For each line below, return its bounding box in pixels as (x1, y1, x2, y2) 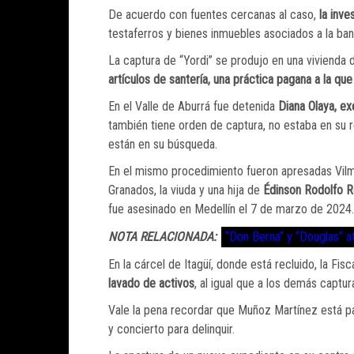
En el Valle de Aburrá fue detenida (108, 99, 275, 115)
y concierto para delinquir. (108, 322, 235, 337)
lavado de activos (108, 276, 194, 292)
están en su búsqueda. (108, 137, 217, 153)
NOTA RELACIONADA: (108, 229, 217, 245)
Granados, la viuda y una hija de (108, 183, 263, 198)
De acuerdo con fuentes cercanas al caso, (108, 7, 316, 23)
